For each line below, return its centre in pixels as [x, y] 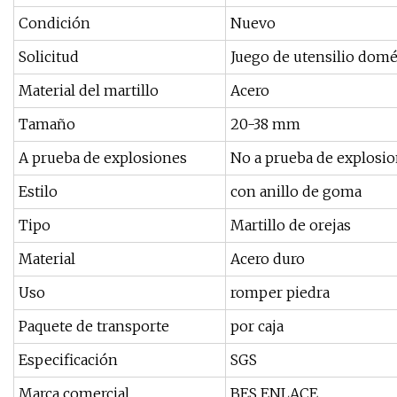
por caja [257, 327]
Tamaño [47, 125]
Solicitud [49, 57]
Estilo [38, 192]
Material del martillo [89, 91]
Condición [54, 23]
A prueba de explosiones [103, 158]
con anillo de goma [296, 192]
